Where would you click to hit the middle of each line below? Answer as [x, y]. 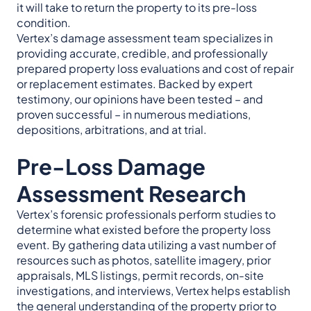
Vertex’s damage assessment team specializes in [145, 38]
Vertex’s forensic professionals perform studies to [146, 214]
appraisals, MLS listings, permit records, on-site [140, 275]
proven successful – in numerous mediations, [134, 114]
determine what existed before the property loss [144, 229]
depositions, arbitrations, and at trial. [112, 129]
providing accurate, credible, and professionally [142, 53]
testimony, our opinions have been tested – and [140, 99]
